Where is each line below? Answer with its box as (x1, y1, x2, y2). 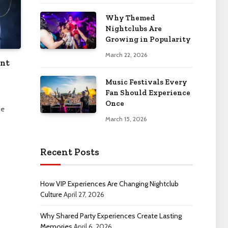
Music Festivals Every (105, 77, 187, 87)
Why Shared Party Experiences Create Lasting (40, 211, 182, 220)
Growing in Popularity (105, 35, 191, 44)
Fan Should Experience (105, 88, 190, 97)
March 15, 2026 (105, 115, 147, 123)
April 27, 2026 (63, 190, 104, 199)
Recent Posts (40, 146, 99, 158)
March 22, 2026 (105, 51, 147, 59)
